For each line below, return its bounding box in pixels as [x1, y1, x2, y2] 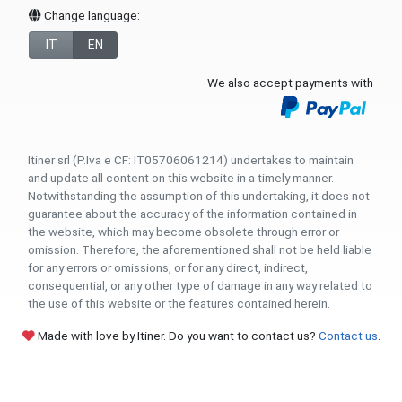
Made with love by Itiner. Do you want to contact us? [34, 328, 319, 343]
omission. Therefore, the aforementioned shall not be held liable [28, 241, 371, 257]
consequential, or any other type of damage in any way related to [28, 277, 372, 293]
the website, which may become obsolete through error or [28, 223, 339, 239]
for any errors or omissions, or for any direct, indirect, [28, 259, 308, 275]
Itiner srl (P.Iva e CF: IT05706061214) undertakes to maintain [28, 152, 354, 167]
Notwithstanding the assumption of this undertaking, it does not [28, 188, 370, 203]
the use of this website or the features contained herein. [28, 295, 330, 310]
